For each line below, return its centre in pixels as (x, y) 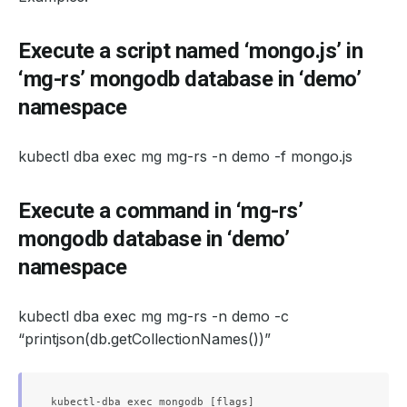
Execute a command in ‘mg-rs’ (160, 211)
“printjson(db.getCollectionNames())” (144, 339)
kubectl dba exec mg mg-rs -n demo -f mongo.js (185, 156)
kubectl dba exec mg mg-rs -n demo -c (154, 316)
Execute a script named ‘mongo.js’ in (190, 51)
